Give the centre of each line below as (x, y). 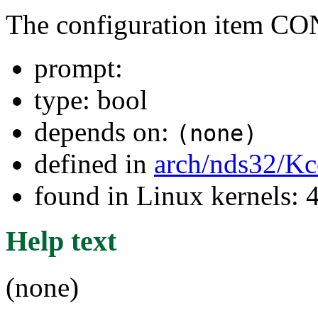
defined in (94, 163)
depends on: (105, 131)
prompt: (78, 67)
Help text (61, 241)
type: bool (91, 99)
